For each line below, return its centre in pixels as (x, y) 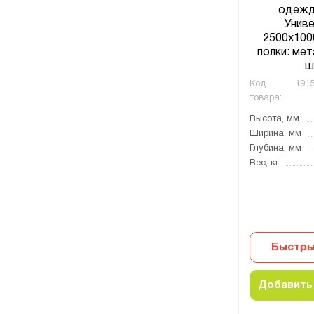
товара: (266, 98)
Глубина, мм (275, 149)
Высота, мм (274, 119)
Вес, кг (264, 163)
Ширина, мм (275, 134)
